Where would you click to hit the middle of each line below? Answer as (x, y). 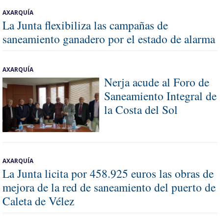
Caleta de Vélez (38, 201)
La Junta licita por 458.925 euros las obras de (108, 173)
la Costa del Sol (141, 109)
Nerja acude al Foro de (157, 82)
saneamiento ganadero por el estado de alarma (109, 39)
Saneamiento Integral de (160, 96)
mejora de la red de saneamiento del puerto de (109, 187)
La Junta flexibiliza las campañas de (85, 25)
